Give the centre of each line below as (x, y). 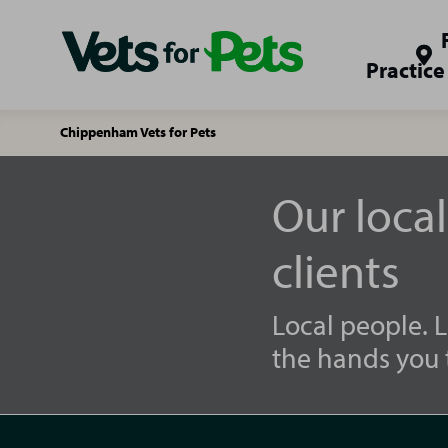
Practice (405, 70)
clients (336, 270)
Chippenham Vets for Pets (138, 132)
